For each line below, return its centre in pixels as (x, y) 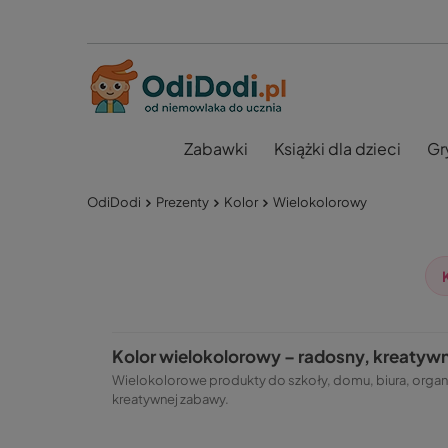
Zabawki (215, 148)
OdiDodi (114, 201)
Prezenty (182, 201)
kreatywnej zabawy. (170, 399)
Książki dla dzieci (337, 148)
